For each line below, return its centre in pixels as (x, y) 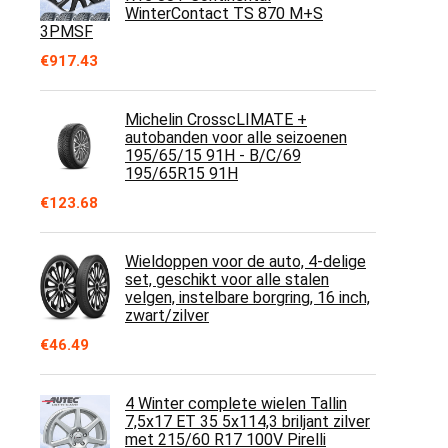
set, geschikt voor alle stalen (227, 279)
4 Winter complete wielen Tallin (236, 403)
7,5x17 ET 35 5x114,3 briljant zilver (247, 421)
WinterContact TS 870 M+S (224, 13)
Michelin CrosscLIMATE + (216, 119)
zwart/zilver (167, 315)
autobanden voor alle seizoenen (236, 137)
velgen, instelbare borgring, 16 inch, (247, 297)
